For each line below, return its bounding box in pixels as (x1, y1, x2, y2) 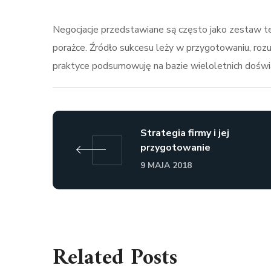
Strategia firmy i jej (140, 126, 229, 140)
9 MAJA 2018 (140, 159, 192, 171)
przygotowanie (140, 140, 211, 154)
